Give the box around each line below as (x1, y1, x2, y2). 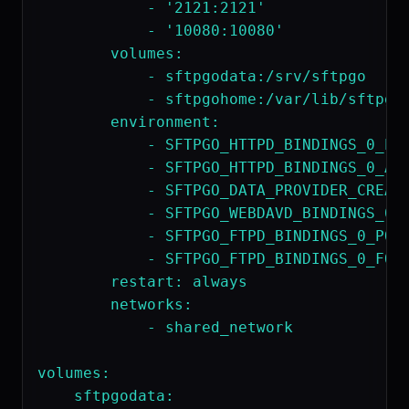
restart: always (37, 272, 257, 290)
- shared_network (37, 318, 293, 336)
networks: (37, 295, 193, 313)
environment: (37, 112, 220, 131)
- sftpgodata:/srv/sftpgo (37, 67, 366, 85)
